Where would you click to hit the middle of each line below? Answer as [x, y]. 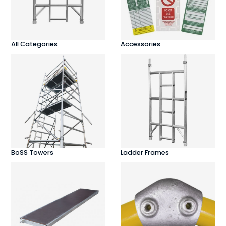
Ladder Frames [145, 152]
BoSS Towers [32, 152]
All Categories [34, 44]
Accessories [141, 44]
